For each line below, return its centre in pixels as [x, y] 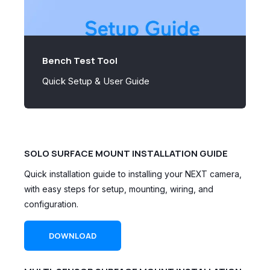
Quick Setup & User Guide [96, 81]
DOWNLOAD [73, 235]
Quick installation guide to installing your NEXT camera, [133, 174]
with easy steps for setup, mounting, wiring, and [119, 189]
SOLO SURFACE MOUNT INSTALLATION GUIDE [126, 154]
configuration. [51, 204]
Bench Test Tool [80, 60]
